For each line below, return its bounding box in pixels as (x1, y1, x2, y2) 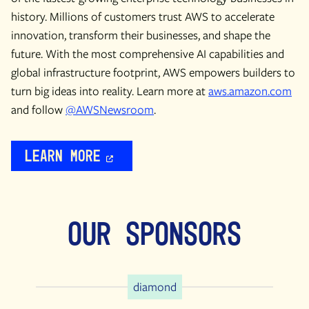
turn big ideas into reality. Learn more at (11, 83, 208, 99)
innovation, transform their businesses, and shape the (11, 27, 270, 43)
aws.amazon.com (208, 83, 292, 99)
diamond (132, 279, 177, 295)
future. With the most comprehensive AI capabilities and (11, 46, 284, 62)
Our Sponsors (68, 214, 241, 254)
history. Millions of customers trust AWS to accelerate (11, 8, 275, 25)
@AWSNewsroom (66, 101, 154, 118)
